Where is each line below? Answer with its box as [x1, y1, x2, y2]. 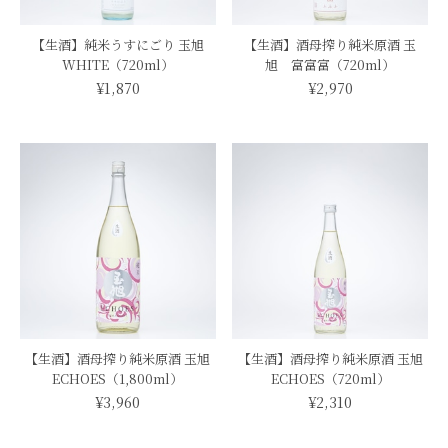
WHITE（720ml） [61, 55, 174, 75]
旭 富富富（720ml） [265, 55, 396, 75]
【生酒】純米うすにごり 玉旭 [31, 35, 204, 55]
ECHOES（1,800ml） [52, 368, 184, 388]
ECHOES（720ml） [270, 368, 390, 388]
